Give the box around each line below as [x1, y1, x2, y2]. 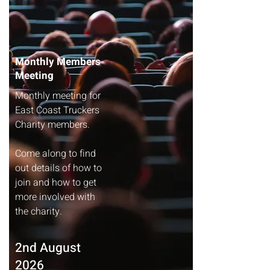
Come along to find [15, 146, 96, 161]
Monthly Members [15, 54, 101, 69]
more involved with [15, 190, 95, 204]
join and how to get [15, 175, 96, 190]
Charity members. [15, 118, 90, 132]
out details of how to [15, 161, 102, 175]
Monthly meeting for [15, 89, 101, 103]
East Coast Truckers [15, 103, 99, 118]
